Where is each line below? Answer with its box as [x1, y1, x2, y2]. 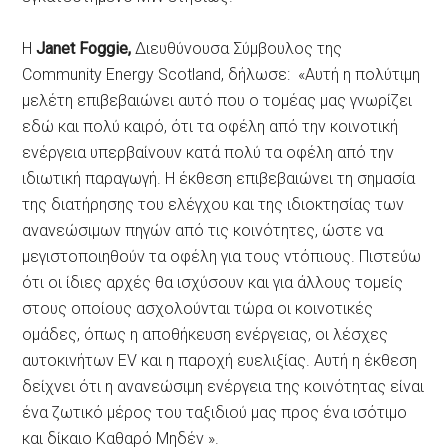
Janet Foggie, [32, 39, 136, 59]
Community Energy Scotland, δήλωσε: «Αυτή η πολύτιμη [22, 65, 421, 85]
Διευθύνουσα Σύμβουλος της [135, 39, 343, 59]
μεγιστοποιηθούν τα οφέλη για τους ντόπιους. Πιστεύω [22, 247, 422, 267]
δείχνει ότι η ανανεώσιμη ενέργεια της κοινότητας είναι [22, 377, 425, 397]
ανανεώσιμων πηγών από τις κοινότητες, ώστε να [22, 221, 384, 241]
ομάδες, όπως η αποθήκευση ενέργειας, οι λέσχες [22, 325, 389, 345]
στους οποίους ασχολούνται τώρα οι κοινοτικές [22, 299, 374, 319]
